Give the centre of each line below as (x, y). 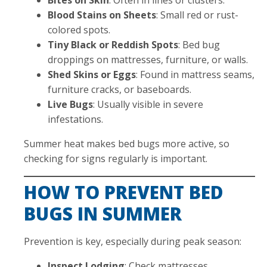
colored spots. (79, 30)
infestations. (75, 119)
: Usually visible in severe (148, 104)
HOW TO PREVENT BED (124, 192)
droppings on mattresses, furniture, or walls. (148, 59)
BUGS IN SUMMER (103, 213)
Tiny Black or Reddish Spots (113, 44)
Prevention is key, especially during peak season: (133, 241)
